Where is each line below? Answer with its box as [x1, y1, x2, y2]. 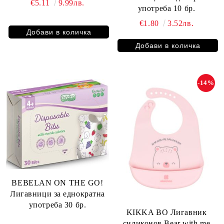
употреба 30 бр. [28, 200, 86, 209]
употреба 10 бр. [137, 4, 195, 13]
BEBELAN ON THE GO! [11, 178, 103, 187]
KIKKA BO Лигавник [126, 207, 207, 216]
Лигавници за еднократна [10, 189, 105, 198]
